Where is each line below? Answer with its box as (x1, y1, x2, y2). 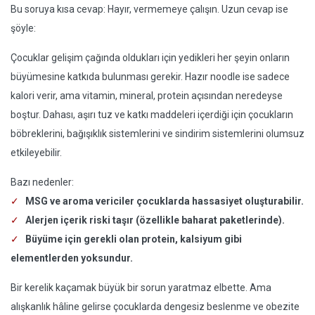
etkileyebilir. (11, 147, 62, 158)
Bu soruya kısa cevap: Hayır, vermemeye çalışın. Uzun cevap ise (11, 4, 288, 15)
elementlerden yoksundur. (11, 252, 133, 264)
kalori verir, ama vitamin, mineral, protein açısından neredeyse (11, 90, 283, 101)
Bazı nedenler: (11, 176, 74, 188)
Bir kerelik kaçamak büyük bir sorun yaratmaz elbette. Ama (11, 282, 271, 293)
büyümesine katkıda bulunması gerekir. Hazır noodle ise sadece (11, 71, 290, 82)
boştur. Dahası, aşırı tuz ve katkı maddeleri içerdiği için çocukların (11, 109, 293, 120)
